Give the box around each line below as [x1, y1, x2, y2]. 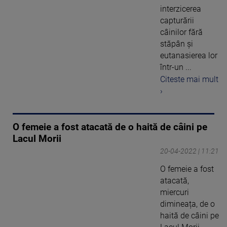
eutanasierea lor [160, 50, 217, 60]
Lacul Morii [13, 133, 61, 145]
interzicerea [160, 4, 201, 14]
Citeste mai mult [160, 74, 218, 85]
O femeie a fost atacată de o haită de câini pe [13, 122, 207, 133]
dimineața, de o [160, 199, 215, 209]
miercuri [160, 187, 189, 198]
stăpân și [160, 39, 193, 49]
